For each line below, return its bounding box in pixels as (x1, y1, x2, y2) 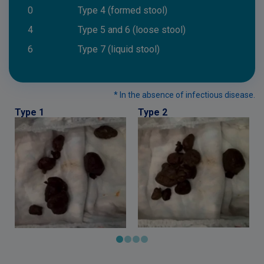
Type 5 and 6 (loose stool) (78, 24, 186, 35)
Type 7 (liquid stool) (78, 44, 160, 55)
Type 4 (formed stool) (78, 5, 167, 16)
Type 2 (138, 107, 167, 118)
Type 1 (15, 107, 44, 118)
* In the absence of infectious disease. (114, 90, 255, 100)
